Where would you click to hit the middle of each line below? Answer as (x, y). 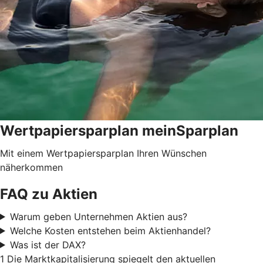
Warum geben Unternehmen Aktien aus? (98, 216)
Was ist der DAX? (48, 245)
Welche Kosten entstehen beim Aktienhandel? (110, 230)
